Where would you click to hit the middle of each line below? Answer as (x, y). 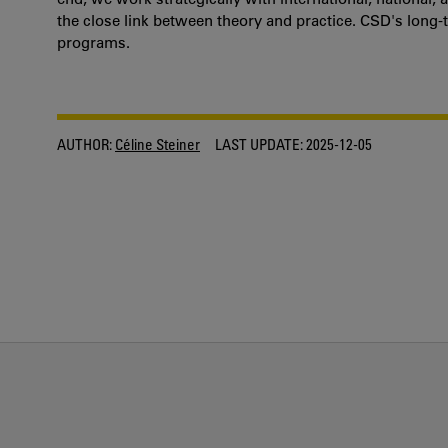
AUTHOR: (84, 144)
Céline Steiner (157, 144)
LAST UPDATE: (259, 144)
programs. (93, 42)
